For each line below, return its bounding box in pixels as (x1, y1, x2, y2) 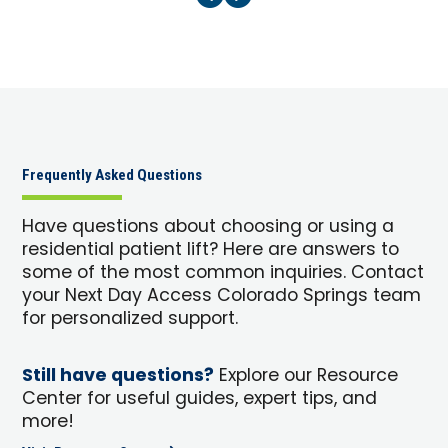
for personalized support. (22, 305, 239, 335)
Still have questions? (22, 360, 215, 392)
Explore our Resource (214, 361, 399, 391)
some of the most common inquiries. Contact (22, 259, 425, 289)
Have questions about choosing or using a (22, 213, 395, 243)
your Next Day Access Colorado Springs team (22, 282, 422, 312)
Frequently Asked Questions (22, 166, 203, 185)
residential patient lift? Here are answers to (22, 236, 400, 266)
